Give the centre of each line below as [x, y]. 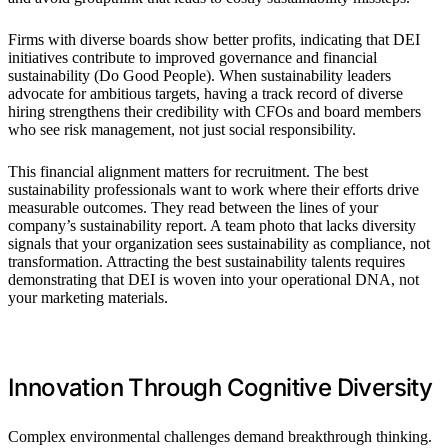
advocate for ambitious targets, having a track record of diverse [205, 93]
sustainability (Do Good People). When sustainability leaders [199, 75]
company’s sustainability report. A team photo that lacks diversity [212, 225]
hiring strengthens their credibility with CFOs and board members [214, 111]
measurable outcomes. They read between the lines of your [193, 207]
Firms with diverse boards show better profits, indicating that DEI [214, 39]
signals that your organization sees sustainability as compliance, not [219, 243]
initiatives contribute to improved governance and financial [192, 57]
